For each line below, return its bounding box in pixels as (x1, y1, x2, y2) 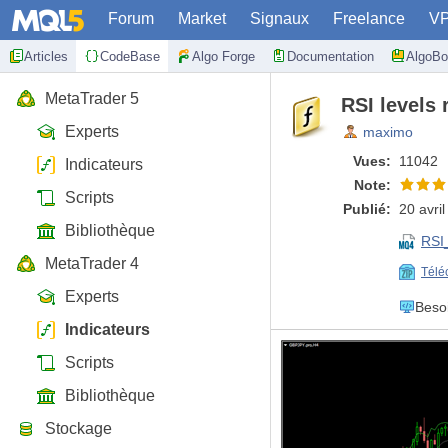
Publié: (343, 201, 391, 217)
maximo (363, 124, 413, 140)
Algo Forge (192, 48, 255, 64)
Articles (24, 48, 68, 64)
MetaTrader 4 (45, 255, 139, 272)
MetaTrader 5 (45, 90, 139, 107)
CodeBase (100, 48, 160, 64)
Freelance (333, 10, 405, 27)
